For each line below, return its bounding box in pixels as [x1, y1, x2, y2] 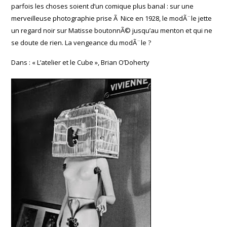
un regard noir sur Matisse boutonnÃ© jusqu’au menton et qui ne [11, 26, 213, 35]
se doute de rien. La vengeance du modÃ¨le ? [11, 38, 152, 47]
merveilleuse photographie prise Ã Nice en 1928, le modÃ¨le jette [11, 14, 212, 23]
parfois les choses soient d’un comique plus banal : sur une [11, 2, 194, 11]
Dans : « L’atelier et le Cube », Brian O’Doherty [11, 58, 150, 67]
